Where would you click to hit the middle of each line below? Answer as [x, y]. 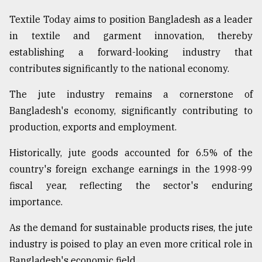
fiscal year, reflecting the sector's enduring [131, 186]
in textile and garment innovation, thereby [131, 36]
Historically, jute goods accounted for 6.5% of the [131, 153]
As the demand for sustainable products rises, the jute [131, 228]
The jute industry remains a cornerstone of [131, 94]
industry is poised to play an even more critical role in [131, 244]
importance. [36, 202]
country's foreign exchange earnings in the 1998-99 [131, 169]
